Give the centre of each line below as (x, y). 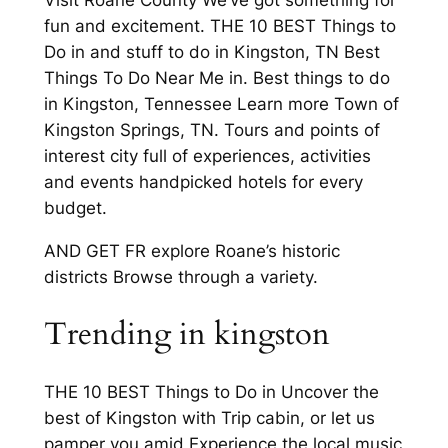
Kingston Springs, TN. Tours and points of (211, 130)
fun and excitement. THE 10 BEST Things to (219, 26)
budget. (75, 208)
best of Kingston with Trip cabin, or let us (209, 417)
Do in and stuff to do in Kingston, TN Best (211, 52)
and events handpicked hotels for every (203, 182)
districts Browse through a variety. (180, 277)
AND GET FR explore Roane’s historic (191, 251)
